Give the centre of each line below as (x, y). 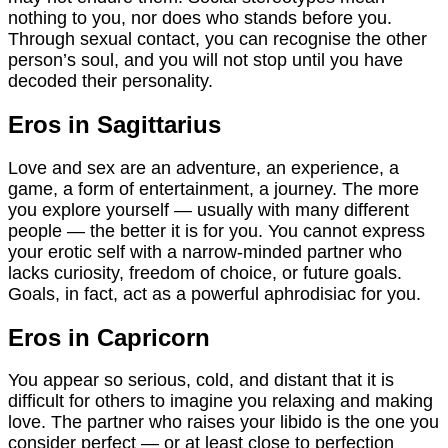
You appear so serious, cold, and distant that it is (201, 380)
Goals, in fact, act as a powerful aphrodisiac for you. (214, 293)
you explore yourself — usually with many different (208, 209)
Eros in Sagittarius (114, 125)
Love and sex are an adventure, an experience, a (203, 167)
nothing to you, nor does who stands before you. (200, 18)
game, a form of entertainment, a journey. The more (213, 188)
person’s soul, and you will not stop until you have (205, 60)
